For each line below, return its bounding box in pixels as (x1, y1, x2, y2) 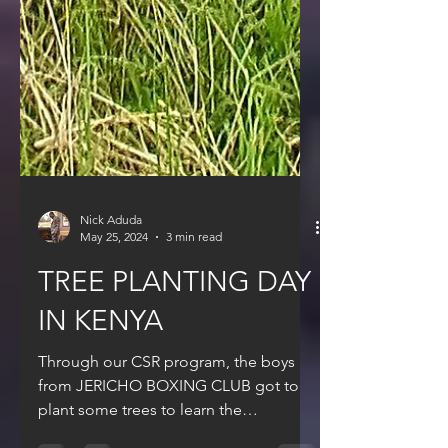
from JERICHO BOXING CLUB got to (38, 412, 299, 431)
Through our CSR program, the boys (38, 388, 295, 407)
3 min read (166, 265, 222, 280)
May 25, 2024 (80, 265, 148, 280)
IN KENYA (38, 340, 163, 373)
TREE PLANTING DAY (38, 301, 311, 334)
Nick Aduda (80, 248, 142, 263)
